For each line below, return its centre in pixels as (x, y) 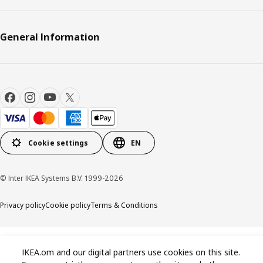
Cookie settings (58, 143)
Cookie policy (68, 205)
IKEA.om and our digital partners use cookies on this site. (131, 252)
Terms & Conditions (124, 205)
